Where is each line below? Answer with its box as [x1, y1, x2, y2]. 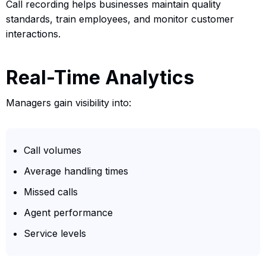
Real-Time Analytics [6, 65, 194, 89]
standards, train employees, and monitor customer [6, 12, 234, 25]
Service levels [24, 227, 86, 239]
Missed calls [24, 185, 78, 198]
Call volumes [24, 144, 81, 156]
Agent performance [24, 206, 113, 218]
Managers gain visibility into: [6, 96, 131, 109]
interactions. [6, 27, 61, 40]
